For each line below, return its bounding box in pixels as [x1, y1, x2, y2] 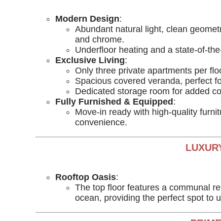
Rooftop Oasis [55, 172, 116, 182]
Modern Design [55, 14, 119, 24]
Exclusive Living [55, 55, 125, 65]
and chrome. [75, 35, 124, 44]
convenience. [75, 117, 127, 127]
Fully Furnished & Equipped [55, 97, 173, 107]
